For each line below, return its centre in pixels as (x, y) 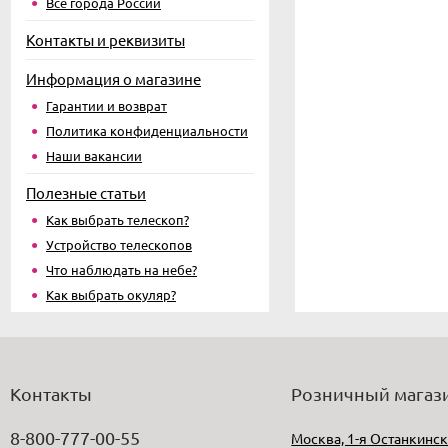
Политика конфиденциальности (147, 130)
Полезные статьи (86, 192)
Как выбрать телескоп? (117, 219)
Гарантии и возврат (106, 105)
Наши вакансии (94, 155)
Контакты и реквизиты (105, 39)
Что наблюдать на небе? (121, 269)
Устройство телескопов (119, 244)
